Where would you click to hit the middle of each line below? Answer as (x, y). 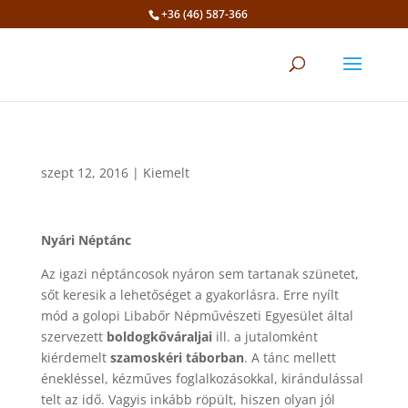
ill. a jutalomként (265, 337)
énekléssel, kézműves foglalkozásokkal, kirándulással (202, 378)
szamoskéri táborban (177, 357)
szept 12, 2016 (84, 173)
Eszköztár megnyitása (86, 53)
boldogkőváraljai (159, 337)
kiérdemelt (75, 357)
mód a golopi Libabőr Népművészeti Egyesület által (197, 316)
